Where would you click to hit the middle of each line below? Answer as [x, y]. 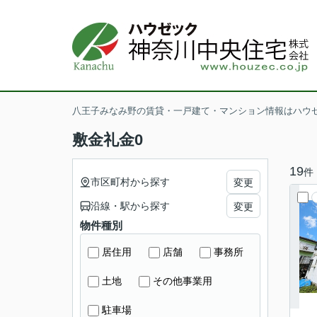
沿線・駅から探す [130, 206]
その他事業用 [183, 281]
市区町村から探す [130, 181]
